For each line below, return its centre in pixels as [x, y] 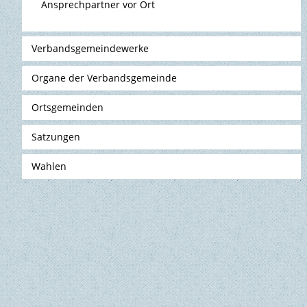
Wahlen [49, 167]
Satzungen [56, 137]
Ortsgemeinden [68, 108]
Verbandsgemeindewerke [90, 49]
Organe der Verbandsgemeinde [105, 78]
